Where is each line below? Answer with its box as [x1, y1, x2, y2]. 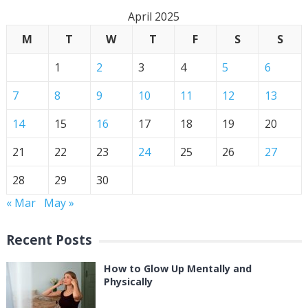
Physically [103, 274, 153, 288]
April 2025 [128, 8, 180, 24]
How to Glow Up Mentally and [103, 261, 252, 275]
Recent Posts [5, 230, 92, 249]
